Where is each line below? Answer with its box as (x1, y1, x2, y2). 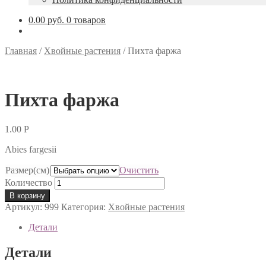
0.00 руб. (28, 15, 64, 25)
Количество (5, 177, 52, 188)
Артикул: (5, 201, 45, 212)
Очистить (119, 164, 159, 175)
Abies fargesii (5, 144, 56, 154)
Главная (5, 46, 37, 56)
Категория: (61, 201, 108, 212)
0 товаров (66, 15, 106, 25)
